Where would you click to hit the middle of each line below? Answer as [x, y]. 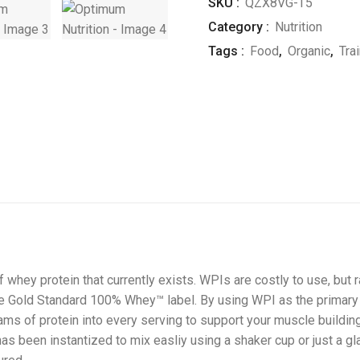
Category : [239, 27]
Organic [309, 51]
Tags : [228, 51]
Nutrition [299, 27]
